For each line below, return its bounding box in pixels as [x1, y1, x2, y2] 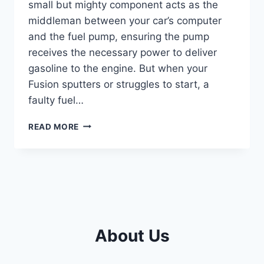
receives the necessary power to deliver [28, 46, 217, 58]
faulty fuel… [28, 94, 84, 106]
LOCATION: [78, 193, 127, 203]
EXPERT [78, 205, 113, 215]
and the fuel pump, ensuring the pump [28, 30, 209, 42]
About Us [94, 225, 170, 246]
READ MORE [28, 121, 80, 131]
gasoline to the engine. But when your [28, 62, 207, 74]
